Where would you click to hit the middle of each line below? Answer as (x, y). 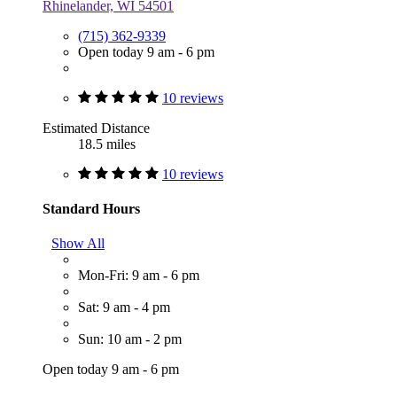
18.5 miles (107, 144)
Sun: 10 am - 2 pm (130, 339)
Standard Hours (91, 208)
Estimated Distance (96, 128)
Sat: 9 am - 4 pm (124, 307)
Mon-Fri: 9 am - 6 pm (139, 276)
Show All (78, 244)
